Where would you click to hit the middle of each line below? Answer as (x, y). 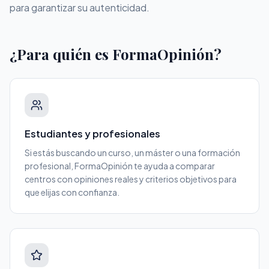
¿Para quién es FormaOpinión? (116, 54)
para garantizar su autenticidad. (80, 8)
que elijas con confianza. (72, 192)
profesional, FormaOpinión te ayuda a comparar (120, 166)
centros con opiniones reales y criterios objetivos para (131, 179)
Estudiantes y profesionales (92, 134)
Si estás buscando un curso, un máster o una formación (132, 153)
